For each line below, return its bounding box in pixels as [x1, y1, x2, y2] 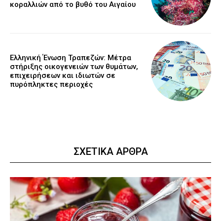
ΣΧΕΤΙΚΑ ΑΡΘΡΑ [73, 146, 148, 158]
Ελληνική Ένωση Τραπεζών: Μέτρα [10, 53, 131, 63]
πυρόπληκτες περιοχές [10, 80, 93, 89]
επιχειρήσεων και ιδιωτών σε [10, 71, 115, 80]
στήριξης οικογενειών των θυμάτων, [10, 62, 138, 72]
